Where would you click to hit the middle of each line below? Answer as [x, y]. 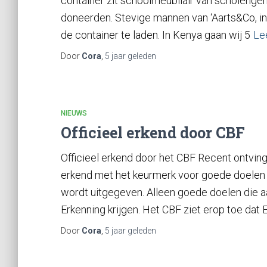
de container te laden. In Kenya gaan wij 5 [156, 35]
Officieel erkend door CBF [153, 133]
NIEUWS [74, 113]
